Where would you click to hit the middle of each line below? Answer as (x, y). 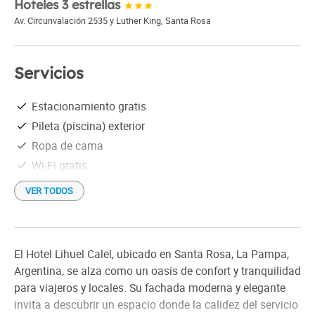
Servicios (49, 73)
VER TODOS (49, 191)
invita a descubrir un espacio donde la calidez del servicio (156, 305)
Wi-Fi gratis (59, 165)
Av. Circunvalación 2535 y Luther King (88, 20)
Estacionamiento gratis (89, 106)
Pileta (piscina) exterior (88, 126)
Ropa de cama (67, 145)
